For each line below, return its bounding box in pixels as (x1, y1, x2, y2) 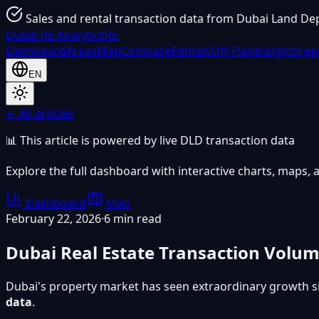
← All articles (6, 105, 74, 121)
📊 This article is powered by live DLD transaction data (6, 132, 295, 148)
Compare (121, 43, 171, 58)
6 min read (104, 211, 162, 226)
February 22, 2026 (6, 211, 101, 226)
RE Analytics (41, 27, 105, 43)
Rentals (171, 43, 211, 58)
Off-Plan (211, 43, 255, 58)
